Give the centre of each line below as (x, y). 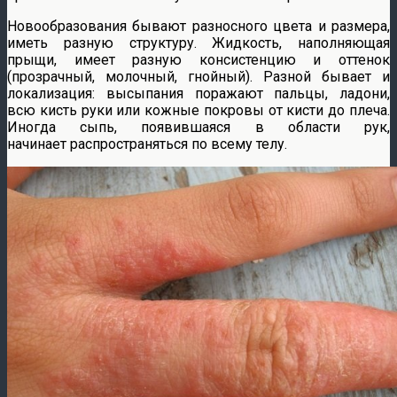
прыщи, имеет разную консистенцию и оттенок (198, 59)
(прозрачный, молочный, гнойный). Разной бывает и (198, 76)
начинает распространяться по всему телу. (147, 144)
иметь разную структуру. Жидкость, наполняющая (198, 43)
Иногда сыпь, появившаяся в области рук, (198, 127)
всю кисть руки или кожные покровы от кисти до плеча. (198, 110)
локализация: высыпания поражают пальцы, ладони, (198, 93)
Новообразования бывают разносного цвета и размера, (198, 26)
